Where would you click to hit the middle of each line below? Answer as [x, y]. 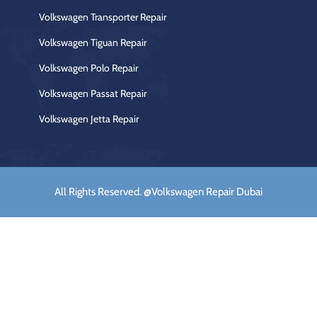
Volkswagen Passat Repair [93, 93]
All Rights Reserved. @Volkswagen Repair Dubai [158, 191]
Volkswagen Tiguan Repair [93, 42]
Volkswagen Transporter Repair [103, 17]
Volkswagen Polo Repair [88, 68]
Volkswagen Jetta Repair [89, 119]
